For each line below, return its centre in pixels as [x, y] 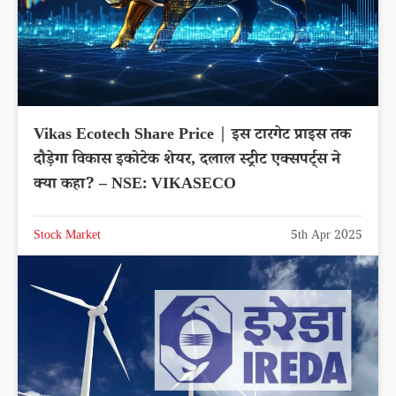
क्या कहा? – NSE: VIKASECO [135, 186]
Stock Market [67, 237]
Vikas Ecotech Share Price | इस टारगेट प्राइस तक [192, 137]
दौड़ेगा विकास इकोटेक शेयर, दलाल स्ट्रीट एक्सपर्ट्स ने [187, 161]
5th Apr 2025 [327, 237]
